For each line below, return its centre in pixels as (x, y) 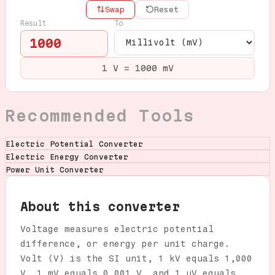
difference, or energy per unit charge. (125, 244)
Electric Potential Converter (74, 144)
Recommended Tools (100, 115)
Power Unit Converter (55, 169)
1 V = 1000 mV (137, 68)
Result (33, 23)
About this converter (100, 207)
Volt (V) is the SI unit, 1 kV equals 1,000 (136, 258)
